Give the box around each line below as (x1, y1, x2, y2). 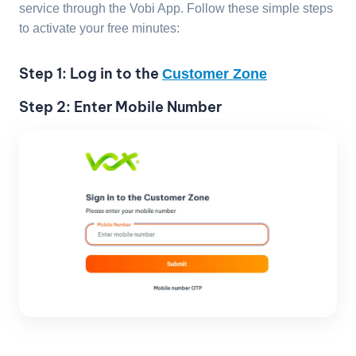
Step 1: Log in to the (19, 64, 162, 83)
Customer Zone (162, 65, 267, 82)
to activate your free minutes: (19, 21, 180, 35)
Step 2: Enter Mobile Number (19, 97, 222, 116)
